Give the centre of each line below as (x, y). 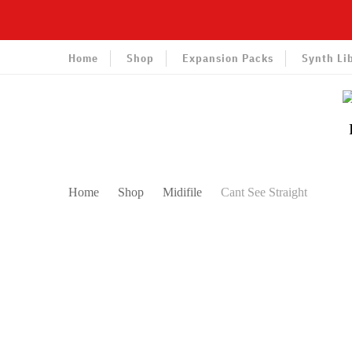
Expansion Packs (228, 58)
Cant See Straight (264, 192)
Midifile (184, 192)
